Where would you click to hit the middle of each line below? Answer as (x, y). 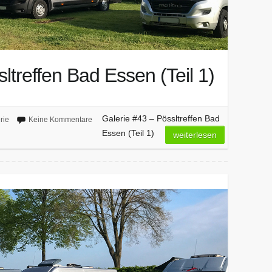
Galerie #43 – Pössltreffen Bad (161, 119)
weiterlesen (195, 135)
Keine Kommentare (60, 120)
